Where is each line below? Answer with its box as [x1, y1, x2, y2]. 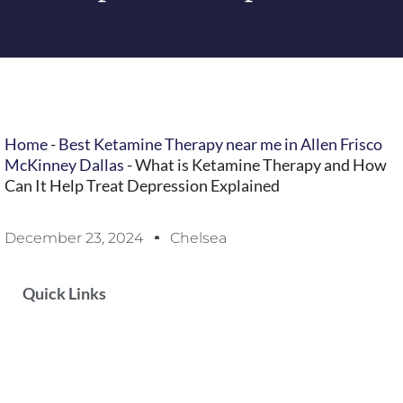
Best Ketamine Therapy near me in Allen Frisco [58, 134, 382, 155]
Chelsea [170, 228, 227, 246]
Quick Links [22, 282, 106, 303]
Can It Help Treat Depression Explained [4, 175, 280, 196]
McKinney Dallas [4, 155, 124, 175]
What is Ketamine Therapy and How [135, 155, 387, 175]
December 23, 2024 [4, 228, 143, 246]
